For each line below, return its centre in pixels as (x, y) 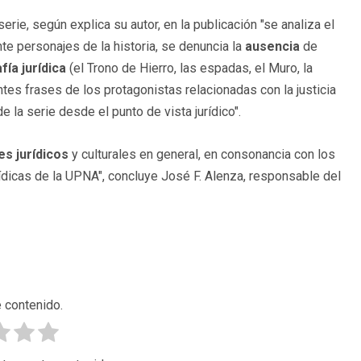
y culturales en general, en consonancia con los (202, 155)
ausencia (272, 47)
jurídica (44, 68)
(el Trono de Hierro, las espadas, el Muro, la (189, 68)
